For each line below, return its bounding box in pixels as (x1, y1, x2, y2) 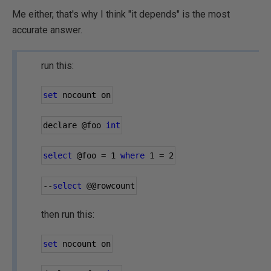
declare (43, 120, 82, 130)
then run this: (41, 209, 94, 220)
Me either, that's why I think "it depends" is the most (12, 8, 230, 20)
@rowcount (91, 181, 135, 191)
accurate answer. (12, 24, 82, 36)
